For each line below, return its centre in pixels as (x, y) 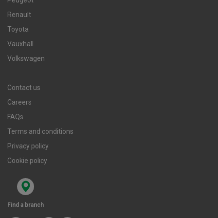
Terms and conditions (40, 131)
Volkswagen (26, 58)
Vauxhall (20, 44)
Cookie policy (27, 160)
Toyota (18, 29)
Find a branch (26, 205)
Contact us (24, 87)
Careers (19, 102)
